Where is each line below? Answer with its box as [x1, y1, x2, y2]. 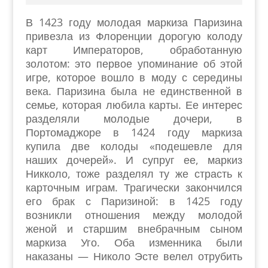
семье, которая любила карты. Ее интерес [25, 98, 243, 112]
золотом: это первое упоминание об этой [25, 56, 243, 71]
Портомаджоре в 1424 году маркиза [25, 125, 243, 139]
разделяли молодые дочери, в [25, 111, 243, 126]
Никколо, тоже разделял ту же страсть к [25, 166, 243, 181]
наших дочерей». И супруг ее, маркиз [25, 153, 243, 167]
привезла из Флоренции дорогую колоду [25, 29, 243, 43]
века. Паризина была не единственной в [25, 84, 243, 98]
